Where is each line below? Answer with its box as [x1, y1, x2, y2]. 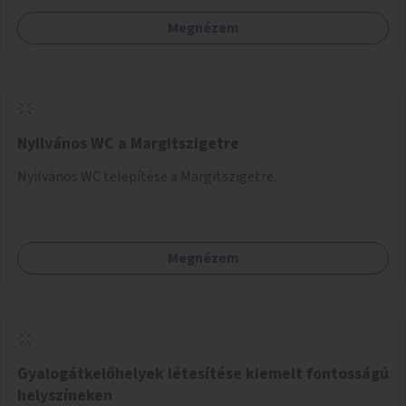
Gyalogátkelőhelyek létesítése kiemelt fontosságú [17, 362, 389, 385]
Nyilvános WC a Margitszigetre [17, 131, 239, 155]
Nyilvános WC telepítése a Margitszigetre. [17, 166, 276, 187]
